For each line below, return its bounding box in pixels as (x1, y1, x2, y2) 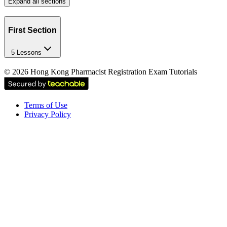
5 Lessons (11, 49, 42, 57)
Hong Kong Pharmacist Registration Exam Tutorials (28, 67, 197, 76)
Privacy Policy (24, 109, 71, 119)
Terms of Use (24, 100, 67, 109)
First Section (8, 25, 57, 34)
